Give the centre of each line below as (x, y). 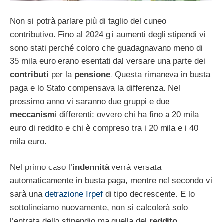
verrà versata (135, 167)
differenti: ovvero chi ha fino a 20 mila (128, 114)
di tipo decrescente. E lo (149, 194)
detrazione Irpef (74, 194)
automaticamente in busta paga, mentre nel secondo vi (111, 181)
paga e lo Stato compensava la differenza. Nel (95, 88)
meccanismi (33, 114)
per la (61, 74)
